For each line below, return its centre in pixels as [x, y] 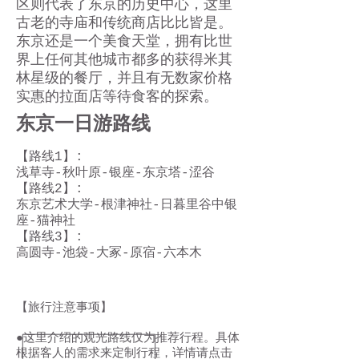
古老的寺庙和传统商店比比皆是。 [124, 23]
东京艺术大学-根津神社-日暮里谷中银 [127, 205]
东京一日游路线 [83, 125]
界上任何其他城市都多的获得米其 [124, 60]
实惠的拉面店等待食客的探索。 [117, 97]
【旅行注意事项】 [64, 308]
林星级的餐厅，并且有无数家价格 [124, 79]
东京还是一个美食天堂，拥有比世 [124, 42]
